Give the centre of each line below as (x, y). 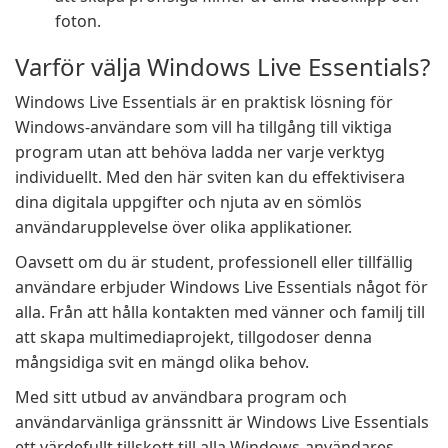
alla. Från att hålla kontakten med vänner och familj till (220, 312)
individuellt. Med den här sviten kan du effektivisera (210, 177)
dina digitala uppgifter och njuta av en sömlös (188, 202)
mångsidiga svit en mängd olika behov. (162, 362)
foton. (78, 21)
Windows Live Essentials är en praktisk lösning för (204, 102)
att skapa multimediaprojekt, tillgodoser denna (193, 337)
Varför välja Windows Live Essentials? (222, 66)
